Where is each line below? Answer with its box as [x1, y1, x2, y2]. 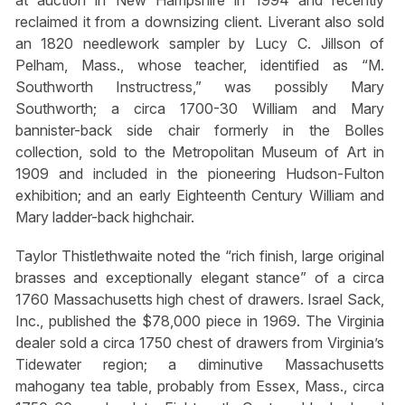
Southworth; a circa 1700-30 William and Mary [14, 99, 385, 118]
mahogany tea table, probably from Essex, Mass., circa [14, 377, 385, 396]
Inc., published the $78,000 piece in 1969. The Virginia [14, 312, 385, 331]
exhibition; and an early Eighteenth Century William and [14, 186, 385, 205]
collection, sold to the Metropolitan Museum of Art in [14, 143, 385, 162]
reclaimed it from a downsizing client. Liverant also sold [14, 13, 385, 32]
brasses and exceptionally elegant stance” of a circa [14, 268, 385, 287]
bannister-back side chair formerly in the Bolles [14, 121, 385, 140]
